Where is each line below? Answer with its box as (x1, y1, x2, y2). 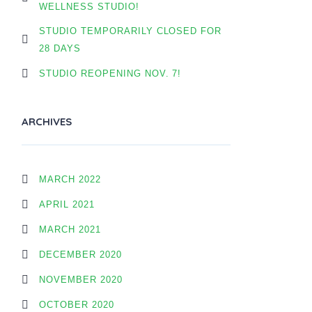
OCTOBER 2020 (39, 299, 114, 310)
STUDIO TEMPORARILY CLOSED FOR (39, 26, 222, 36)
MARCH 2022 (39, 174, 101, 185)
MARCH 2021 (39, 224, 101, 235)
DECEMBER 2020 (39, 249, 122, 260)
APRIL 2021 (39, 199, 95, 210)
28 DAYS (39, 43, 81, 54)
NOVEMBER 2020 (39, 274, 123, 285)
